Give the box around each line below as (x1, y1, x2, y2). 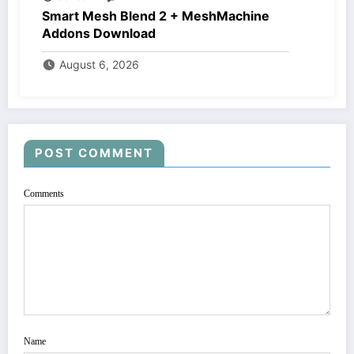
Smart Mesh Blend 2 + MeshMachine (42, 8, 269, 24)
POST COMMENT (35, 145, 153, 161)
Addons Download (42, 25, 156, 42)
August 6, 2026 (58, 58, 139, 72)
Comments (24, 188, 64, 200)
